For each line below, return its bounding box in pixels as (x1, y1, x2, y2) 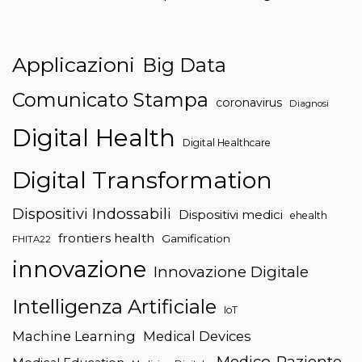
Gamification (162, 231, 230, 245)
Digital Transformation (12, 165, 272, 194)
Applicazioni (12, 52, 135, 77)
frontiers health (58, 229, 154, 246)
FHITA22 (12, 233, 51, 245)
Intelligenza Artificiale (12, 294, 217, 318)
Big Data (142, 53, 226, 77)
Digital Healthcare (183, 136, 271, 149)
